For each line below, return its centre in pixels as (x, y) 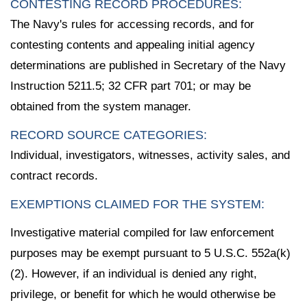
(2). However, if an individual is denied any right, (134, 273)
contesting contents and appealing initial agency (133, 45)
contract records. (54, 175)
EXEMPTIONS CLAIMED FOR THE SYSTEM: (137, 204)
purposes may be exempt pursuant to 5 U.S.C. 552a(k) (150, 253)
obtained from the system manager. (101, 107)
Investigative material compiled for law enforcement (142, 232)
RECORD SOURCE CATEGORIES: (109, 135)
